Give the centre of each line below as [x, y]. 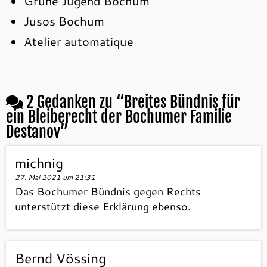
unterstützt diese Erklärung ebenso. [103, 206]
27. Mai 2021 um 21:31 [55, 177]
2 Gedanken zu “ [75, 102]
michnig [39, 163]
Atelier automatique [79, 41]
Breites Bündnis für [182, 102]
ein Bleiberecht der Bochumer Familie [119, 117]
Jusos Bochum [64, 21]
